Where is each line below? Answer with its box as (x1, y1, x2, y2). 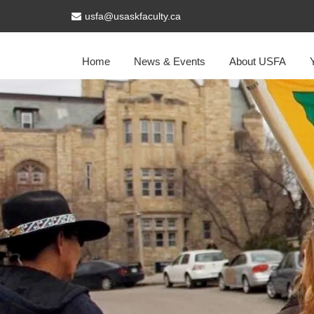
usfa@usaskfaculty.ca (85, 11, 181, 22)
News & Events (134, 55, 205, 67)
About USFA (229, 55, 286, 67)
